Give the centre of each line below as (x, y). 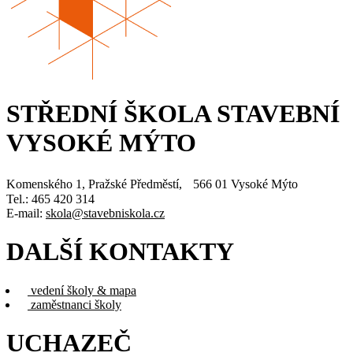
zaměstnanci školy (76, 304)
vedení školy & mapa (84, 290)
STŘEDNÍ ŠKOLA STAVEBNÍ (173, 114)
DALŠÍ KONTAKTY (120, 252)
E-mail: (26, 213)
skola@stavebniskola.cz (105, 213)
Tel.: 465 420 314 (50, 199)
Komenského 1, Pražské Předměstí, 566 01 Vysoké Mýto (152, 184)
